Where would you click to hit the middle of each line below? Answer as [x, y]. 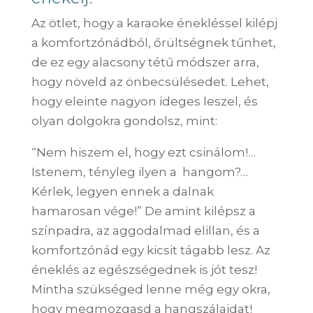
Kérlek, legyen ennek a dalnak [122, 191]
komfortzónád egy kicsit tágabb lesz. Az [151, 250]
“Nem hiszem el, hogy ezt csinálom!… [143, 152]
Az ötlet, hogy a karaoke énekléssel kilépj [154, 23]
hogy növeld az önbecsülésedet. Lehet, [150, 81]
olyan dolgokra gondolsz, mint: [124, 121]
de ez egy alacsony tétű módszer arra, [145, 62]
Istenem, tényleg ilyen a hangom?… [139, 172]
